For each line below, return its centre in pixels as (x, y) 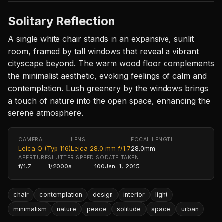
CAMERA (30, 139)
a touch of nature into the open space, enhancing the (109, 100)
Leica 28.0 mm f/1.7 (101, 148)
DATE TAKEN (122, 157)
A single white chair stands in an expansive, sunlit (101, 38)
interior (134, 195)
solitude (129, 209)
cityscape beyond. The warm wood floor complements (111, 63)
